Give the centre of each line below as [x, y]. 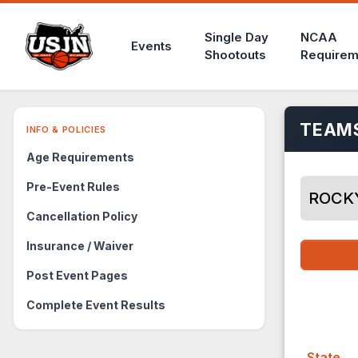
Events [152, 46]
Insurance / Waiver [80, 246]
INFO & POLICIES [66, 129]
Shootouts [235, 55]
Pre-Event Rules [73, 187]
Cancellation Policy [82, 216]
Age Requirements [80, 157]
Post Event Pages [77, 275]
